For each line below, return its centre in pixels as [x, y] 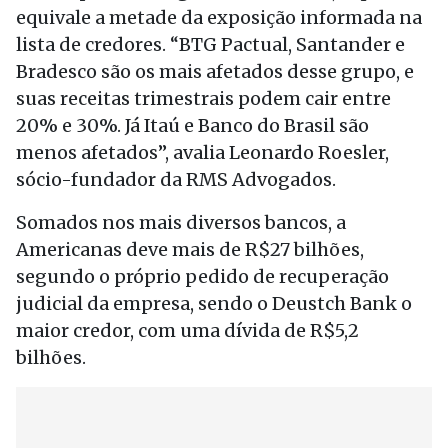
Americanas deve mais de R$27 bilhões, [190, 249]
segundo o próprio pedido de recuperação [202, 276]
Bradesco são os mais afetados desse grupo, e [215, 71]
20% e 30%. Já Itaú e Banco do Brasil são [192, 125]
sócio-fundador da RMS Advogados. [176, 179]
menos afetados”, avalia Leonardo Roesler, [202, 152]
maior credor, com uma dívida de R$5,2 [187, 330]
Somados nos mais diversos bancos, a [181, 222]
